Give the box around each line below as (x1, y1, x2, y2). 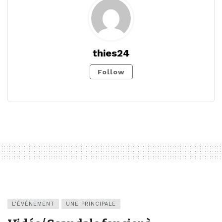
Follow (97, 68, 125, 76)
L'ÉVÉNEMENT (12, 201, 55, 208)
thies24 (92, 47, 130, 59)
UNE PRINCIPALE (66, 201, 116, 208)
